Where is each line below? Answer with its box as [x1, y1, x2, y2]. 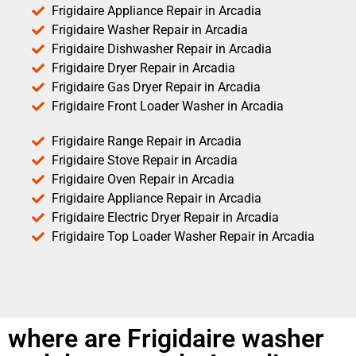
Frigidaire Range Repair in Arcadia [52, 133, 242, 149]
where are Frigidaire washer [8, 323, 324, 354]
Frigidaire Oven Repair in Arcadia [52, 172, 234, 188]
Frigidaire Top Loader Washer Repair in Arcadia [52, 229, 315, 245]
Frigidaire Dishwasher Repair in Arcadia [52, 41, 272, 57]
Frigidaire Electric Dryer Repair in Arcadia [52, 210, 279, 226]
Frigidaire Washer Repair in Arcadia [52, 22, 248, 38]
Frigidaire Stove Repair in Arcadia [52, 153, 238, 168]
